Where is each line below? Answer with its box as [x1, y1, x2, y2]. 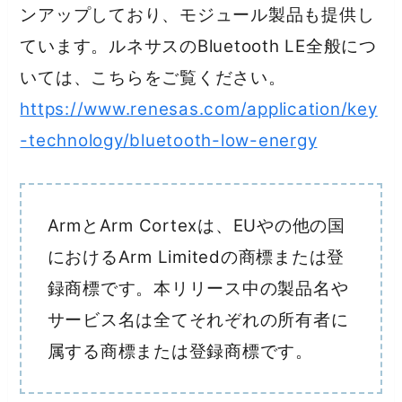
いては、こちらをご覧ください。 [20, 66, 286, 88]
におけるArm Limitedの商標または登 [47, 247, 345, 268]
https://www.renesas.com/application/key [20, 98, 378, 119]
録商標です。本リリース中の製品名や [47, 278, 349, 300]
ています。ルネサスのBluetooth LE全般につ [20, 35, 377, 57]
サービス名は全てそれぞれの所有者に [47, 310, 349, 331]
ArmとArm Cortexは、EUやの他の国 [47, 215, 345, 237]
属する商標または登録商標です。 [47, 341, 313, 363]
